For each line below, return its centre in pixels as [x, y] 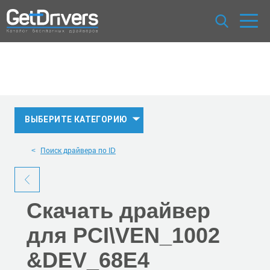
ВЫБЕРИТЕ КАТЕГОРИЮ [76, 119]
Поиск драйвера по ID [78, 150]
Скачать [73, 211]
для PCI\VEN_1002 [123, 236]
